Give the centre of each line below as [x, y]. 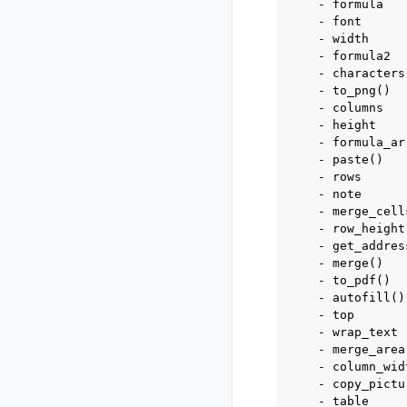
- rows [325, 177]
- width [329, 39]
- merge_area [347, 349]
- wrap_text [343, 332]
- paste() [336, 159]
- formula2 [340, 56]
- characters [347, 73]
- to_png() [340, 90]
